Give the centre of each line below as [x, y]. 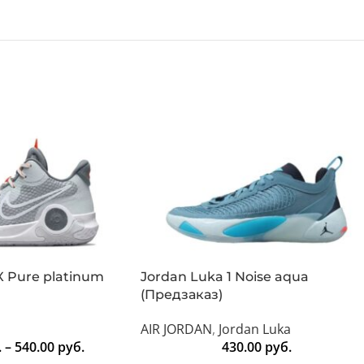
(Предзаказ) [182, 295]
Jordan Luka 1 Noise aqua [225, 277]
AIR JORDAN [176, 329]
